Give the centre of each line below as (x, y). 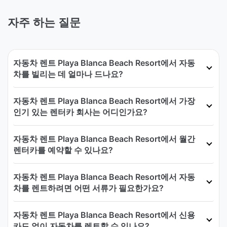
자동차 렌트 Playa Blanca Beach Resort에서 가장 (104, 101)
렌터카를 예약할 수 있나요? (63, 150)
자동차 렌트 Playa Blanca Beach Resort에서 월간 (104, 139)
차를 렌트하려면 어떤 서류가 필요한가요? (88, 188)
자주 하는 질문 (44, 22)
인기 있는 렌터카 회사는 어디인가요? (80, 112)
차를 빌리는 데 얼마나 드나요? (68, 74)
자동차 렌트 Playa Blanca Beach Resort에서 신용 (104, 215)
